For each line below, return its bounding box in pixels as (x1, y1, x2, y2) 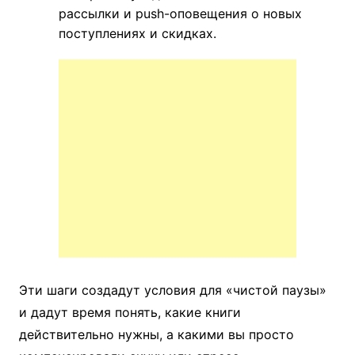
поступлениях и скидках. (58, 25, 216, 42)
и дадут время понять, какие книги (18, 304, 241, 321)
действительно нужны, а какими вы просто (18, 326, 294, 343)
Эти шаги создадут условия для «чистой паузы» (18, 282, 326, 299)
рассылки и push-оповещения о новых (58, 6, 302, 22)
